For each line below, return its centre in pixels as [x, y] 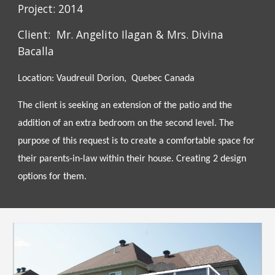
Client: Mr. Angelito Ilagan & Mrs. [105, 35]
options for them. [52, 177]
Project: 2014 [51, 9]
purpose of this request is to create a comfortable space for [137, 141]
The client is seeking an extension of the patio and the [125, 106]
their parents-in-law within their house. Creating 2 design [132, 159]
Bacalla [38, 51]
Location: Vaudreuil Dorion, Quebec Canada [107, 79]
